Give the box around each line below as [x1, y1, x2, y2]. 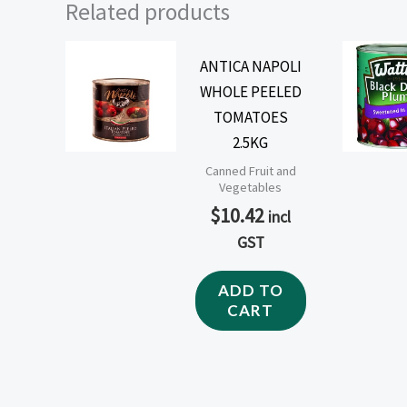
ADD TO [217, 281, 283, 301]
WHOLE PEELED [199, 81, 302, 102]
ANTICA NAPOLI [199, 55, 302, 76]
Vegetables [219, 179, 283, 196]
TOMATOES [213, 106, 288, 127]
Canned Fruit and [204, 163, 296, 180]
